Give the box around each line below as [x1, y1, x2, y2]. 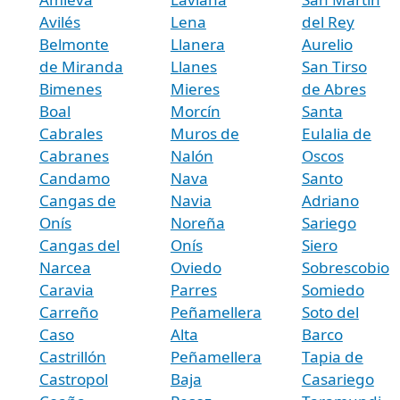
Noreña [170, 212, 225, 233]
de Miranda [39, 55, 123, 77]
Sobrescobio [301, 256, 389, 278]
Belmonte [39, 33, 109, 54]
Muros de [170, 122, 239, 144]
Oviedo [170, 256, 221, 278]
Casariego [301, 368, 374, 389]
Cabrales [39, 122, 103, 144]
